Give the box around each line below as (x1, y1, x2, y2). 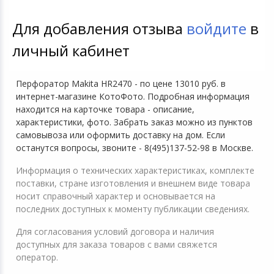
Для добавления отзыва (12, 18, 187, 39)
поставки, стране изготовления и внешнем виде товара (16, 177, 250, 189)
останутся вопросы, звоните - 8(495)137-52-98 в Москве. (16, 141, 253, 154)
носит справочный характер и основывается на (16, 190, 215, 202)
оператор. (16, 251, 58, 263)
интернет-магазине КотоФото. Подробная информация (16, 90, 250, 102)
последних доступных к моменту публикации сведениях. (16, 202, 250, 215)
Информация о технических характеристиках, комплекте (16, 164, 254, 176)
